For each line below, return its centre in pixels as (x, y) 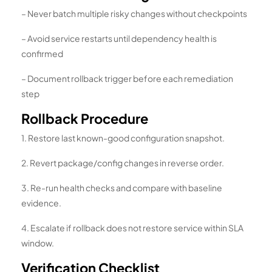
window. (38, 243)
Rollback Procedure (85, 118)
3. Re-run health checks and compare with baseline (122, 187)
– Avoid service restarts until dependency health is (119, 38)
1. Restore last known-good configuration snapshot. (123, 138)
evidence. (41, 202)
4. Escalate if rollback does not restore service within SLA (132, 227)
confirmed (42, 53)
